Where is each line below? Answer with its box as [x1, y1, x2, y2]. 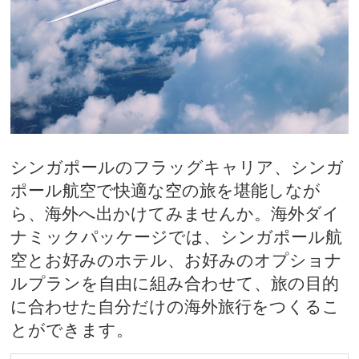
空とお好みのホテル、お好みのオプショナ [10, 250, 343, 270]
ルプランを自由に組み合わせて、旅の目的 [10, 273, 340, 293]
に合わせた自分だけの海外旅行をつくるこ [10, 296, 341, 317]
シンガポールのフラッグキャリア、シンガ [10, 157, 345, 177]
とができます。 [10, 320, 134, 340]
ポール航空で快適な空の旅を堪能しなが [10, 180, 321, 200]
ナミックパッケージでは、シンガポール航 [10, 227, 343, 247]
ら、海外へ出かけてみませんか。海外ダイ [10, 204, 341, 224]
